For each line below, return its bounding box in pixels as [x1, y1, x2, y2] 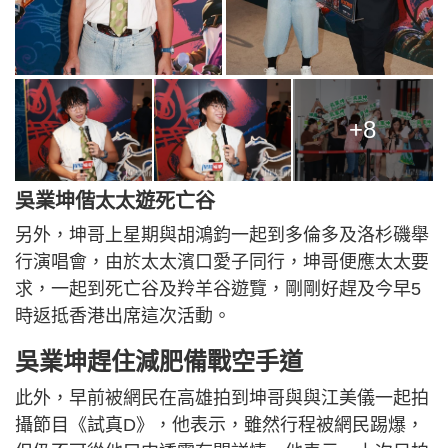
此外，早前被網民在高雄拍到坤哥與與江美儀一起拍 [15, 388, 429, 409]
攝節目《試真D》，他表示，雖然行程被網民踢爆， [15, 415, 424, 436]
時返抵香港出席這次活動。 [15, 306, 231, 327]
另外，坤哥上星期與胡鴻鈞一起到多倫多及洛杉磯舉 [15, 225, 429, 246]
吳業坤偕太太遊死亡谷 [15, 190, 215, 213]
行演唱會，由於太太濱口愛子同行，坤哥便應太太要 [15, 252, 429, 273]
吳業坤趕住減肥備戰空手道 [15, 348, 303, 376]
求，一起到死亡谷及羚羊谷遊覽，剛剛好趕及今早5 [15, 279, 421, 300]
